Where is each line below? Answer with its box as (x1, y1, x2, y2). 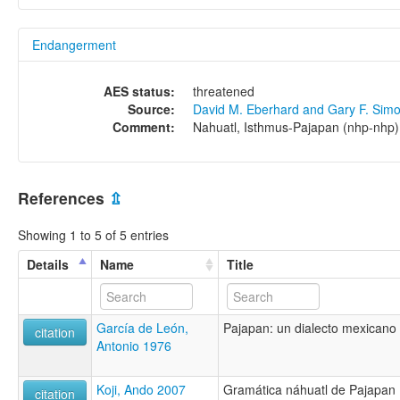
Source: (128, 100, 175, 119)
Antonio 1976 (96, 336, 171, 354)
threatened (193, 82, 254, 101)
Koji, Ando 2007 (96, 379, 186, 398)
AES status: (104, 82, 175, 101)
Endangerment (32, 36, 116, 54)
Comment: (112, 118, 175, 137)
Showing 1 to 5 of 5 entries (18, 225, 169, 244)
